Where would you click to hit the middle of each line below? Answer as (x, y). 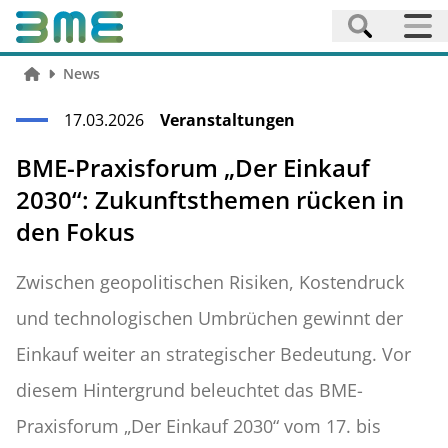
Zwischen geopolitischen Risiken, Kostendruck (210, 282)
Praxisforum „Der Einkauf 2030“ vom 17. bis (198, 426)
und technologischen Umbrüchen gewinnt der (209, 318)
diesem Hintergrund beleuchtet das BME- (189, 390)
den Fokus (75, 231)
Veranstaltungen (227, 120)
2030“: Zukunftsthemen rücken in (210, 199)
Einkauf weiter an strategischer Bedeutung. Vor (213, 354)
